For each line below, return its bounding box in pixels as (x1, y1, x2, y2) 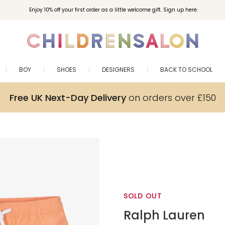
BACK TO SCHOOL (160, 65, 212, 74)
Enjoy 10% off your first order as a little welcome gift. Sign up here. (29, 6, 198, 14)
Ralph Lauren (124, 206, 205, 223)
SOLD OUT (124, 190, 162, 201)
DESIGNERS (102, 65, 135, 74)
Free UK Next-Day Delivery (9, 91, 126, 104)
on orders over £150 (126, 91, 216, 104)
